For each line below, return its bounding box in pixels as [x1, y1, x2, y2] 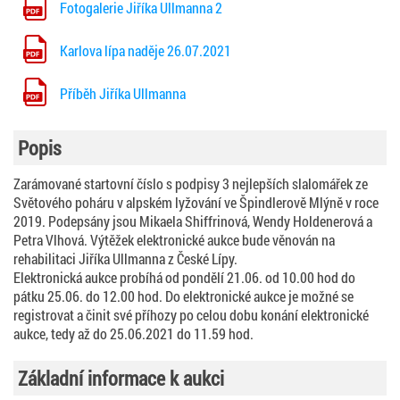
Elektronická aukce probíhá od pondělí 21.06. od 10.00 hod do [13, 267, 355, 287]
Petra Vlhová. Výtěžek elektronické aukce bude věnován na [13, 229, 335, 249]
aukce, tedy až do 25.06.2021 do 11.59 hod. [13, 323, 254, 343]
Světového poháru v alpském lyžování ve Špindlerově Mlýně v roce [13, 192, 379, 212]
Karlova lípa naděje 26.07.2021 [60, 40, 231, 60]
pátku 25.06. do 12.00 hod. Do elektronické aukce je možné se [13, 286, 354, 305]
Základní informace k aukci [18, 364, 224, 391]
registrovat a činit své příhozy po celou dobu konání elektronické [13, 304, 369, 324]
